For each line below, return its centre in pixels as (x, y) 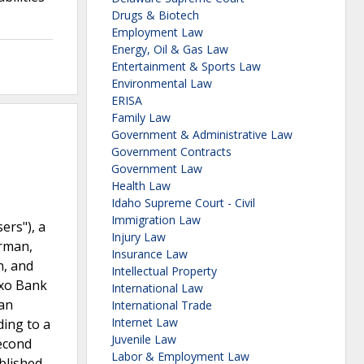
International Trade (162, 305)
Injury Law (139, 237)
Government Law (157, 169)
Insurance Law (149, 254)
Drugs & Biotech (155, 15)
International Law (157, 288)
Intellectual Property (164, 271)
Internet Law (145, 323)
